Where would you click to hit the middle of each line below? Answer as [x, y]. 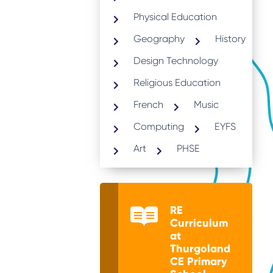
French [148, 104]
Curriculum [199, 223]
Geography [159, 38]
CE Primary [198, 261]
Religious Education [177, 82]
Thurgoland [200, 248]
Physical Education [175, 16]
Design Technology [175, 60]
